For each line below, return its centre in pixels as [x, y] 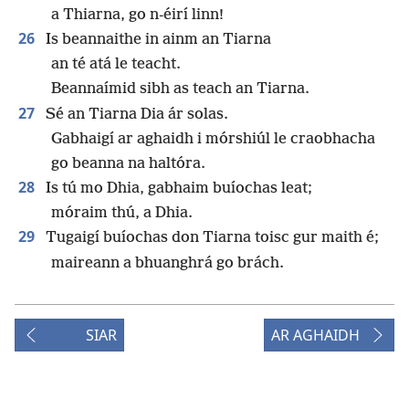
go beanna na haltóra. [128, 163]
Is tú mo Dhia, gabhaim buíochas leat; [177, 189]
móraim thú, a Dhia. [122, 214]
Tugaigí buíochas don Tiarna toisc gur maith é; [210, 238]
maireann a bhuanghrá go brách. [168, 263]
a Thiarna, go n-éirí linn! [137, 15]
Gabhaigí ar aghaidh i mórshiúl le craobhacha [213, 139]
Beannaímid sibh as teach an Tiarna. [180, 89]
